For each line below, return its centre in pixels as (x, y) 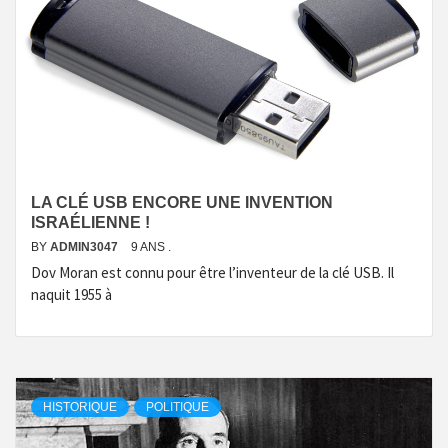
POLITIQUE (177, 407)
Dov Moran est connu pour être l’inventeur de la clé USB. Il (212, 272)
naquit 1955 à (71, 294)
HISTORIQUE (80, 407)
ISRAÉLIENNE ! (90, 222)
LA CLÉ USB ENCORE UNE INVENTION (182, 202)
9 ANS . (151, 247)
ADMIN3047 (85, 247)
